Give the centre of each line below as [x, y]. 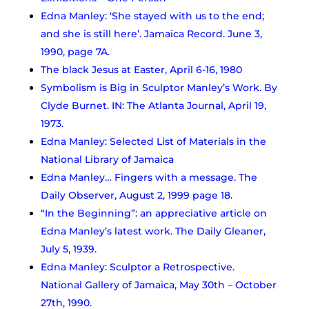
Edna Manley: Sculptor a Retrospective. [137, 267]
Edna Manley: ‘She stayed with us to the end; [152, 16]
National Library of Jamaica [107, 159]
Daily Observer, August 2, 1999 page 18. [136, 195]
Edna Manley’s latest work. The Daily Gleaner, [153, 231]
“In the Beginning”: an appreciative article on [153, 213]
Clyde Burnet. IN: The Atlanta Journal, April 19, [153, 105]
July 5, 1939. [68, 249]
